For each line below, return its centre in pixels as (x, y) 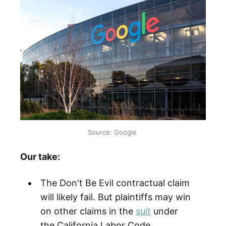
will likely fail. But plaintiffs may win (115, 197)
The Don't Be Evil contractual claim (115, 183)
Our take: (40, 157)
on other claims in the (88, 211)
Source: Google (113, 132)
